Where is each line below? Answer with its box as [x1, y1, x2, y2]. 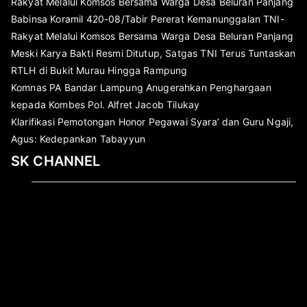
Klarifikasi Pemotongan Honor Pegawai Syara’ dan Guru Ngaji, [11, 116, 294, 128]
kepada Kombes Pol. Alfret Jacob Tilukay [11, 99, 200, 111]
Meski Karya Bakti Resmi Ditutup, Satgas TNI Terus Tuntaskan [11, 47, 296, 60]
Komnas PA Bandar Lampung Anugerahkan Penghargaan [11, 82, 271, 94]
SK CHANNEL [11, 153, 101, 170]
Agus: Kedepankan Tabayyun [11, 133, 146, 145]
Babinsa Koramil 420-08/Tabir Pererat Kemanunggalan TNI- [11, 13, 284, 25]
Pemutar [10, 195, 49, 208]
